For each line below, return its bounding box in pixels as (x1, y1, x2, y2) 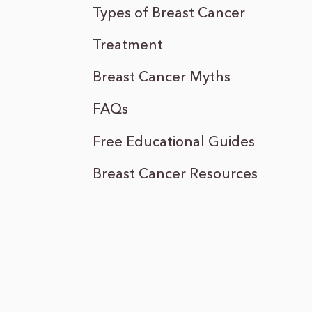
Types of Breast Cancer (92, 6, 245, 21)
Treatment (92, 38, 163, 53)
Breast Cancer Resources (92, 167, 258, 182)
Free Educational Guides (92, 135, 255, 150)
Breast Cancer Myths (92, 71, 231, 85)
